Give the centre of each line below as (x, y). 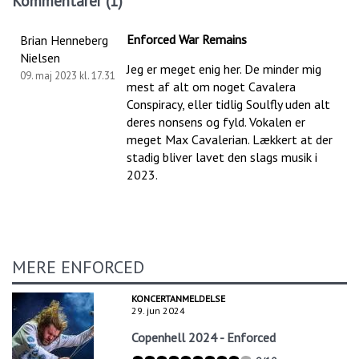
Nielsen (40, 57)
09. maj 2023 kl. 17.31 (68, 75)
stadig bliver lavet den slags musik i (222, 157)
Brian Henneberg (64, 40)
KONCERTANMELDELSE (179, 299)
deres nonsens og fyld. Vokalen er (216, 121)
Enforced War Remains (186, 39)
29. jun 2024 (159, 311)
